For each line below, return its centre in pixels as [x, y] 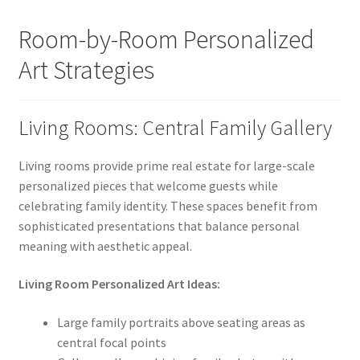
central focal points [111, 342]
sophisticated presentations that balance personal [159, 225]
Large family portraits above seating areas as [181, 322]
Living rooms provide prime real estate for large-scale [166, 165]
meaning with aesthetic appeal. [105, 245]
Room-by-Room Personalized [166, 40]
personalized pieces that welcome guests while [148, 185]
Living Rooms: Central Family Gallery [175, 127]
